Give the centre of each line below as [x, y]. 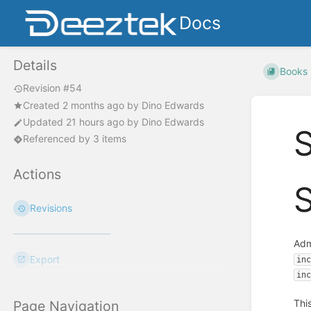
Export [45, 260]
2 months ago [93, 105]
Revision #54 [52, 88]
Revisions [51, 208]
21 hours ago [95, 122]
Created [43, 105]
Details [35, 66]
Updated [44, 122]
